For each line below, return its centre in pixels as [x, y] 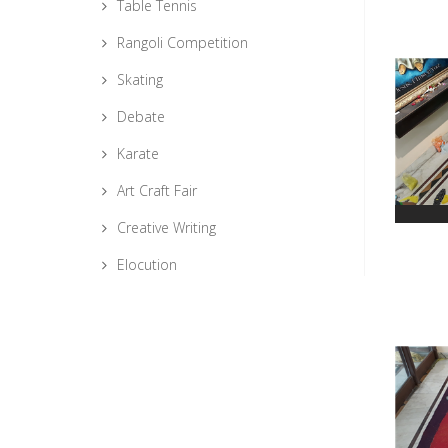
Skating [140, 79]
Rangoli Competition [182, 42]
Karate [138, 153]
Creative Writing [166, 227]
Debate [141, 116]
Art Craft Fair [157, 190]
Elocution [147, 264]
